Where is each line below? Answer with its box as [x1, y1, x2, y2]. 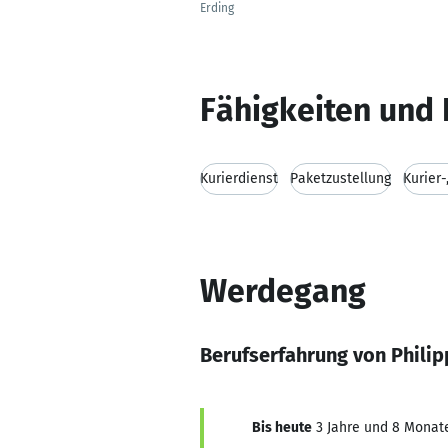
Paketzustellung [290, 170, 391, 187]
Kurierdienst [200, 170, 278, 187]
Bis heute [252, 419, 312, 436]
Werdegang [200, 272, 366, 310]
